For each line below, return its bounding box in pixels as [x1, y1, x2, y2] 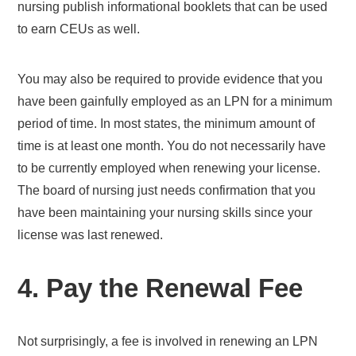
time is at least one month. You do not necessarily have [17, 138, 327, 153]
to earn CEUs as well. [17, 21, 141, 36]
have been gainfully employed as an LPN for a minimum [17, 94, 333, 108]
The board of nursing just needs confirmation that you [17, 183, 316, 197]
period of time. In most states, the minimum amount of [17, 116, 315, 130]
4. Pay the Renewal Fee [17, 273, 304, 303]
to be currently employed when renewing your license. [17, 161, 321, 175]
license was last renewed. [17, 227, 164, 242]
